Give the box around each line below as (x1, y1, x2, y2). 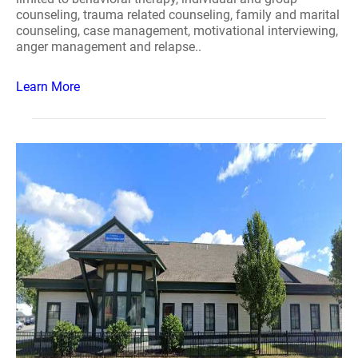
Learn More (16, 79, 80, 94)
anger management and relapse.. (16, 39, 201, 54)
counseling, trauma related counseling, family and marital (16, 7, 340, 22)
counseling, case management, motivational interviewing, (16, 23, 338, 38)
